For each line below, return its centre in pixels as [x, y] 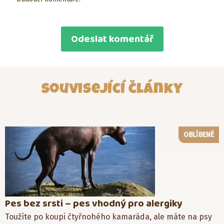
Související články [112, 88]
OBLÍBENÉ [199, 134]
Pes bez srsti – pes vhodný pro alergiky [94, 203]
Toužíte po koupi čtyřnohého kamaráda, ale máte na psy [108, 216]
